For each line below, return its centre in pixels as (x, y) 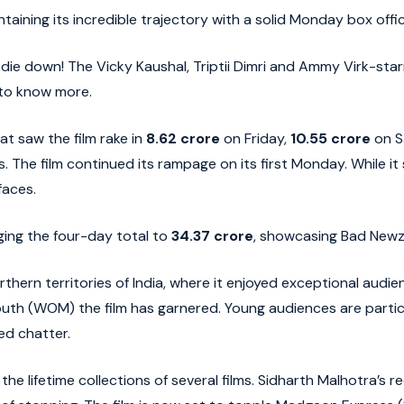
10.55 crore (331, 139)
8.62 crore (183, 139)
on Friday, (255, 139)
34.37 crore (212, 236)
